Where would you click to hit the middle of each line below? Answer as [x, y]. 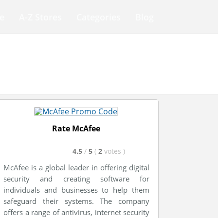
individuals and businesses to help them [76, 190]
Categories [99, 17]
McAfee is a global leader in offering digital [76, 167]
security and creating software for [76, 179]
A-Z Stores [40, 17]
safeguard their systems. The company [76, 201]
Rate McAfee [76, 128]
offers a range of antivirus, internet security [76, 212]
